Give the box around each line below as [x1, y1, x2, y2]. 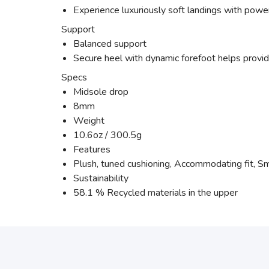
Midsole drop [73, 85, 128, 98]
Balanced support [73, 37, 147, 50]
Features [73, 143, 110, 156]
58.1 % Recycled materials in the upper [73, 186, 238, 199]
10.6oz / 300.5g [73, 128, 142, 142]
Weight [73, 114, 104, 127]
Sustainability [73, 172, 128, 185]
